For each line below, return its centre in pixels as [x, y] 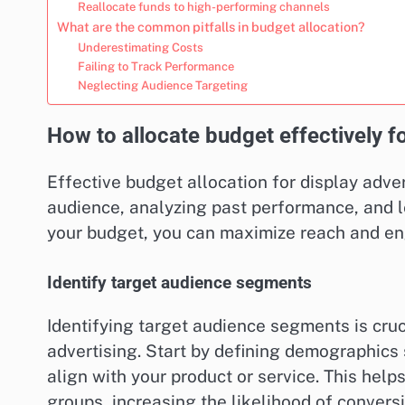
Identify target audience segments [179, 283]
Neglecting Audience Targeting [162, 85]
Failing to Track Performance [155, 66]
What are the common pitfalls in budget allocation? [211, 26]
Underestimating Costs [140, 47]
